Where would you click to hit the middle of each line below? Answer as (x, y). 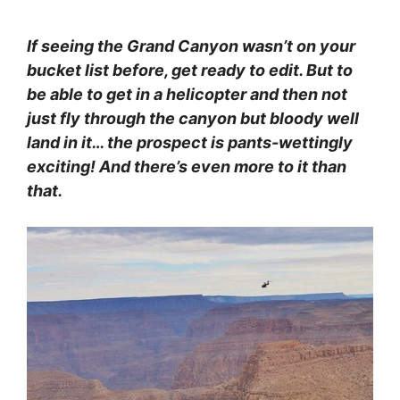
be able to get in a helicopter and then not (187, 94)
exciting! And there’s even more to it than (187, 167)
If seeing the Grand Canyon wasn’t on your (191, 46)
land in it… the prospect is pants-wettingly (190, 142)
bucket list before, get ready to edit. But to (190, 70)
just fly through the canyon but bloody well (193, 118)
